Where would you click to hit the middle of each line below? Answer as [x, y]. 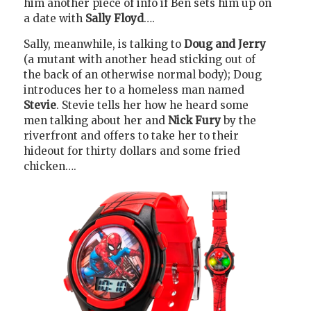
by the [240, 121]
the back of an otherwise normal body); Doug [143, 75]
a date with [54, 19]
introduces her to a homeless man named [134, 90]
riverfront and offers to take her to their [131, 136]
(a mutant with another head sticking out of [140, 60]
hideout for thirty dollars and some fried [132, 151]
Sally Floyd [115, 19]
